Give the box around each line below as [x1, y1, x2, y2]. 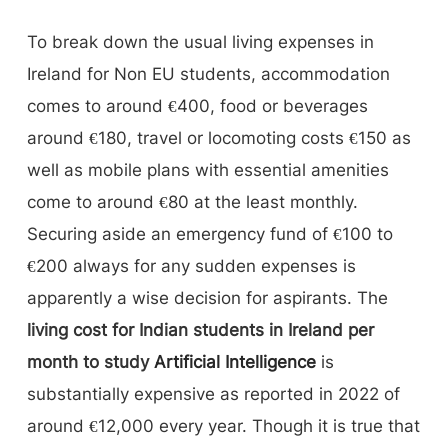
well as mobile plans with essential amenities [27, 159, 389, 180]
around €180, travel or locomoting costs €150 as [27, 127, 411, 148]
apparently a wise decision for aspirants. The [27, 287, 388, 308]
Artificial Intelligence [154, 351, 316, 372]
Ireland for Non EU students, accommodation [27, 63, 390, 84]
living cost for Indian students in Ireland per [27, 319, 374, 340]
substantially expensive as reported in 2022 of [27, 383, 400, 404]
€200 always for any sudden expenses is [27, 255, 356, 276]
